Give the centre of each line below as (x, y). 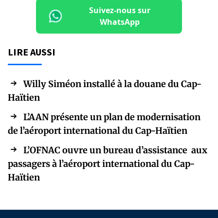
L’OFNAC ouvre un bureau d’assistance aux (115, 150)
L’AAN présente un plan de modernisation (112, 117)
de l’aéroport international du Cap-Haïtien (98, 130)
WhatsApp (120, 22)
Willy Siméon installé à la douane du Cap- (112, 84)
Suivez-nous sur (120, 10)
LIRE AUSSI (32, 52)
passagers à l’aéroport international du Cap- (101, 163)
